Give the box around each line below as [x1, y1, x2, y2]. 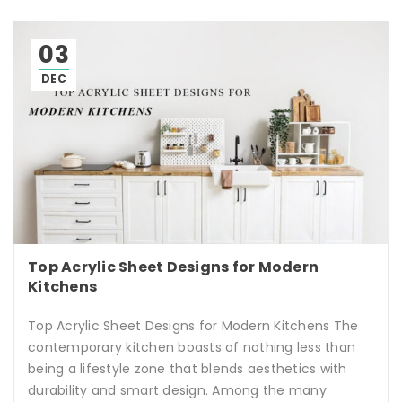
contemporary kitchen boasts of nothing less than [28, 337, 355, 356]
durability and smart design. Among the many [28, 380, 327, 399]
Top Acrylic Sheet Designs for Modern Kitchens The [28, 316, 359, 335]
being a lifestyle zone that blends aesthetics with [28, 359, 347, 378]
